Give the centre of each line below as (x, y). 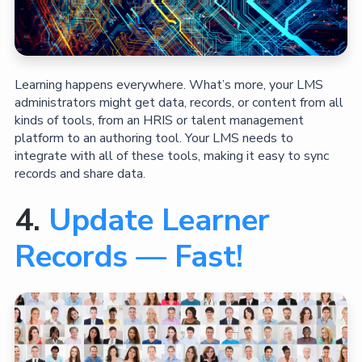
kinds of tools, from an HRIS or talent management (159, 121)
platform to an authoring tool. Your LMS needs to (154, 139)
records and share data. (80, 174)
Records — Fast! (128, 257)
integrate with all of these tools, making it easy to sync (171, 156)
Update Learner (159, 221)
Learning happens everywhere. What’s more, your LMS (168, 85)
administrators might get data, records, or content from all (179, 103)
